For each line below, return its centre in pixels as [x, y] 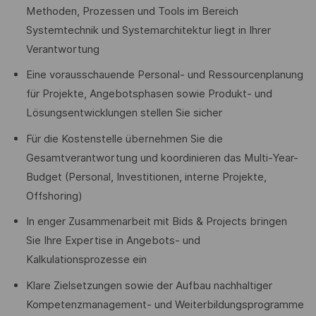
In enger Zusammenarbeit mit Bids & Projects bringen [156, 222]
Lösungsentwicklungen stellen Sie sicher [124, 113]
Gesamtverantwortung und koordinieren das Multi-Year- [162, 158]
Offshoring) [54, 196]
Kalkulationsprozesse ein [86, 260]
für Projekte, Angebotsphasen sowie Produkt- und [149, 94]
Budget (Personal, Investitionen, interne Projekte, [146, 177]
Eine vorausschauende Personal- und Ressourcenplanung [164, 75]
